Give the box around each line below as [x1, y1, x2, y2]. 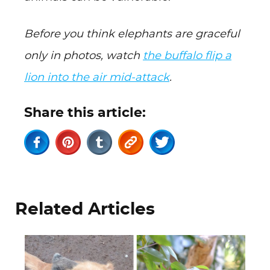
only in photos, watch [24, 51, 143, 61]
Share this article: [24, 106, 146, 119]
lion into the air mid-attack [24, 72, 169, 83]
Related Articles [15, 201, 155, 218]
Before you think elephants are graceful [24, 29, 240, 40]
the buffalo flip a [143, 51, 231, 61]
